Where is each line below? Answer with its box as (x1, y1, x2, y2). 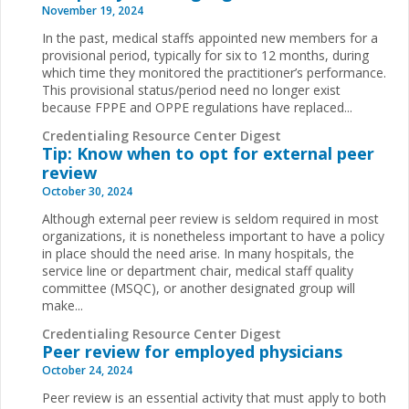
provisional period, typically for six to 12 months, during (42, 47, 369, 64)
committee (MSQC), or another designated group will (42, 278, 355, 297)
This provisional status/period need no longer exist (42, 81, 341, 99)
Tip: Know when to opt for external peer (42, 142, 374, 164)
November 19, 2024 (42, 3, 143, 18)
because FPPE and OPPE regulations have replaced (42, 99, 344, 116)
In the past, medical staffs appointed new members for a (42, 29, 378, 47)
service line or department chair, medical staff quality (42, 261, 353, 279)
